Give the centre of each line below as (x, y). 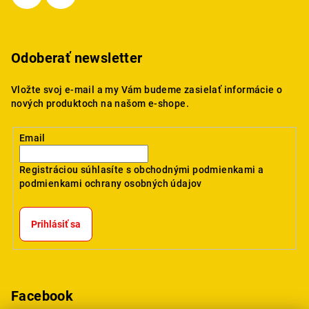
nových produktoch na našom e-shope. (100, 104)
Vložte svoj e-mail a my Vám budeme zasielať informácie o (147, 90)
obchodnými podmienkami (195, 170)
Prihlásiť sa (56, 225)
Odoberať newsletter (77, 58)
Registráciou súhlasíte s (76, 170)
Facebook (42, 296)
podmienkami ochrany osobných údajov (110, 184)
